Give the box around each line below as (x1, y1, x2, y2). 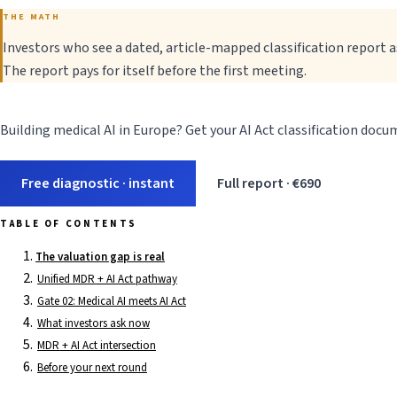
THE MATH (3, 11, 61, 24)
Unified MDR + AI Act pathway (37, 270, 177, 287)
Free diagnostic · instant (21, 173, 175, 193)
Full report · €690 (217, 173, 321, 193)
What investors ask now (37, 315, 150, 331)
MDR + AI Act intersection (37, 337, 156, 354)
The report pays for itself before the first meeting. (3, 60, 307, 81)
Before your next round (37, 359, 147, 376)
